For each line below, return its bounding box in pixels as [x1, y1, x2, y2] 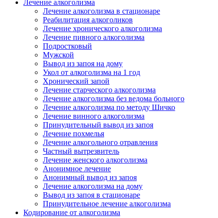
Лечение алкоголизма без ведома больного [43, 94, 184, 103]
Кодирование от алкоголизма [23, 208, 120, 217]
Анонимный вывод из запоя [43, 173, 137, 182]
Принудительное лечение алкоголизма [43, 200, 171, 208]
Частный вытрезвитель [43, 147, 119, 155]
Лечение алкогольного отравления [43, 138, 158, 146]
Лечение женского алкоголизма [43, 156, 147, 164]
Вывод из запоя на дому [43, 59, 123, 68]
